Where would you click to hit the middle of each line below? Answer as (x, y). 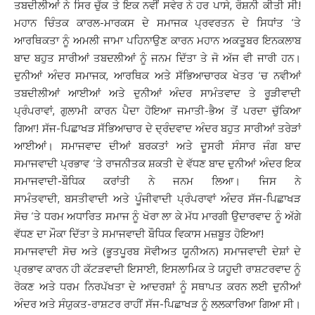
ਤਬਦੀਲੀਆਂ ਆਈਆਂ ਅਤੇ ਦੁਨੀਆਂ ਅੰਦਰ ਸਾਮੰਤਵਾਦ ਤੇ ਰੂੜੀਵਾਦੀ (157, 93)
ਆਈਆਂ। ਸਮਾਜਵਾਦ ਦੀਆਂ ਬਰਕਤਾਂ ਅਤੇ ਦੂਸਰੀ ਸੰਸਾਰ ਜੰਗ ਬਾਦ (157, 146)
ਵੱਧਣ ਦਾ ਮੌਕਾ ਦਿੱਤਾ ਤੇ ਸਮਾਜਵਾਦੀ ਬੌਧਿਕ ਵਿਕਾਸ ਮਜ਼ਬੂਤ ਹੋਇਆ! (139, 234)
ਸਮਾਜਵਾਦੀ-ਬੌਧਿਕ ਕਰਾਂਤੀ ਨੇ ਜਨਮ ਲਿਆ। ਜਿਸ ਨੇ (157, 181)
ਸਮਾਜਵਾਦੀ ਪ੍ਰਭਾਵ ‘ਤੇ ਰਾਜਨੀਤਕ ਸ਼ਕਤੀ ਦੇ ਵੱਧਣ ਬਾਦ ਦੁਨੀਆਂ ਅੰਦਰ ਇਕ (157, 163)
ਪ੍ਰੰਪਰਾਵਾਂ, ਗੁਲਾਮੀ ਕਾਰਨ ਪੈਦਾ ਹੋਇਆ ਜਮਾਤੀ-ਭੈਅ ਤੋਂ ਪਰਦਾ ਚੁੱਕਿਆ (157, 111)
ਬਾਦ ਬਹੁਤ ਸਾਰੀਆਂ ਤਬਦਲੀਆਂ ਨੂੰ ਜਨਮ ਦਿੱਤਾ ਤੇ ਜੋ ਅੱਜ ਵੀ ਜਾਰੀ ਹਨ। (157, 58)
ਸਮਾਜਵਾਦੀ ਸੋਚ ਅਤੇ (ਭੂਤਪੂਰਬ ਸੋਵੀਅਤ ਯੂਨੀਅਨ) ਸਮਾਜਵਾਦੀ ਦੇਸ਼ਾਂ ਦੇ (157, 251)
